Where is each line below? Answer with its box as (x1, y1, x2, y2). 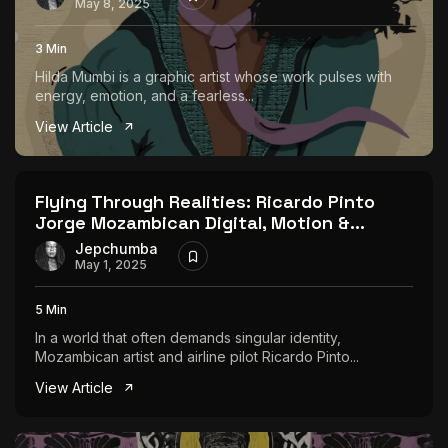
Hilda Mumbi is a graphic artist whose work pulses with (35, 68, 392, 85)
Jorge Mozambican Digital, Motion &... (35, 211, 365, 234)
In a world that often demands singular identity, (35, 329, 341, 346)
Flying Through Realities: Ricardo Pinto (35, 190, 375, 213)
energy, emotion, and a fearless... (35, 87, 254, 104)
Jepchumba (75, 239, 158, 257)
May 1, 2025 (75, 256, 147, 272)
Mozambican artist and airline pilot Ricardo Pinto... (35, 348, 359, 365)
